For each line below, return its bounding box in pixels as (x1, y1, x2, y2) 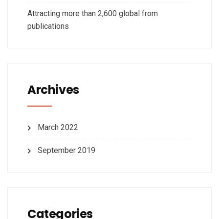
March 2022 (38, 123, 78, 132)
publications (27, 22, 69, 31)
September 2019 (38, 146, 95, 155)
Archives (27, 82, 79, 98)
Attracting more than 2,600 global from (27, 9, 158, 19)
